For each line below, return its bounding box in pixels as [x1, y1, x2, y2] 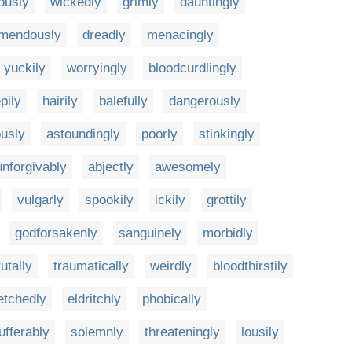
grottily [207, 192, 247, 207]
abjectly [88, 159, 134, 174]
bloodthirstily [213, 258, 288, 273]
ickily [155, 192, 185, 207]
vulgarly [17, 192, 64, 207]
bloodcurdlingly [148, 60, 236, 75]
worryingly [67, 60, 127, 75]
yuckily [4, 60, 46, 75]
